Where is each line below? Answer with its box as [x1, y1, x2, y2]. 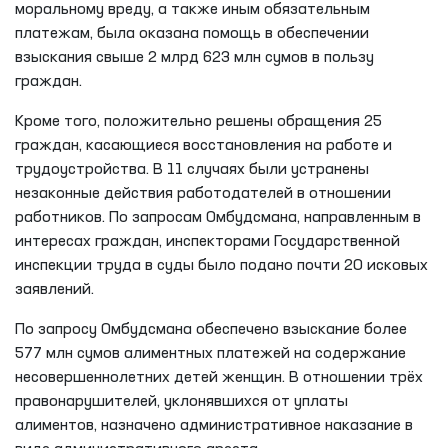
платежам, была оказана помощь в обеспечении [15, 25, 369, 42]
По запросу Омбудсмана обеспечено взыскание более [15, 321, 407, 338]
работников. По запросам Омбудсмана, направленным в [15, 209, 421, 226]
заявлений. [15, 281, 94, 298]
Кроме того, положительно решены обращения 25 [15, 113, 382, 130]
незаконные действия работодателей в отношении [15, 185, 391, 202]
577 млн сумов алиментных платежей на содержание [15, 345, 406, 362]
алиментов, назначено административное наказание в [15, 417, 413, 434]
